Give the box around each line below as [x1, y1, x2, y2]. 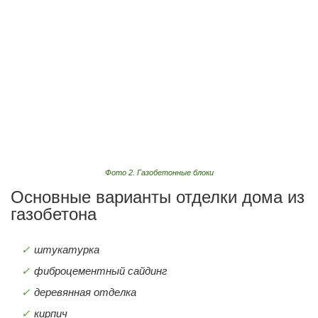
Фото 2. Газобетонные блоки [104, 168, 214, 177]
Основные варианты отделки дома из [11, 187, 305, 207]
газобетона [11, 204, 97, 224]
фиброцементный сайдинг [34, 265, 167, 278]
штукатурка [34, 243, 99, 256]
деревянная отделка [34, 286, 136, 299]
